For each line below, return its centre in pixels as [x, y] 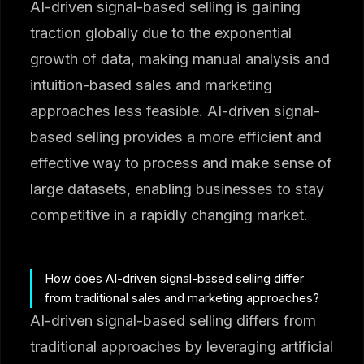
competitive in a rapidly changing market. [169, 214]
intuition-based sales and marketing [152, 84]
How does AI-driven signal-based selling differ [175, 278]
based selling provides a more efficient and [176, 136]
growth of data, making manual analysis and [180, 58]
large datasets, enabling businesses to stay [178, 188]
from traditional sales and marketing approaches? [182, 297]
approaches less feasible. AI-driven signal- [175, 110]
